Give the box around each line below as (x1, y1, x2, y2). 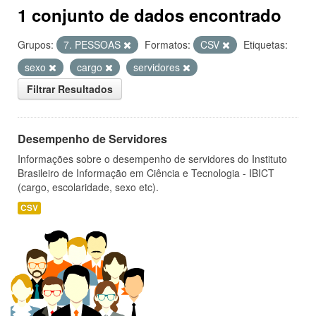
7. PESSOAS (63, 37, 123, 51)
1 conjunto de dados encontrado (18, 3, 281, 27)
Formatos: (145, 37, 190, 51)
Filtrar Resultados (27, 82, 113, 96)
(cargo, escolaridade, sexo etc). (18, 180, 159, 194)
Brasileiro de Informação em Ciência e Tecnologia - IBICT (18, 166, 274, 180)
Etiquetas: (243, 37, 288, 51)
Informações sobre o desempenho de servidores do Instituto (18, 152, 287, 166)
